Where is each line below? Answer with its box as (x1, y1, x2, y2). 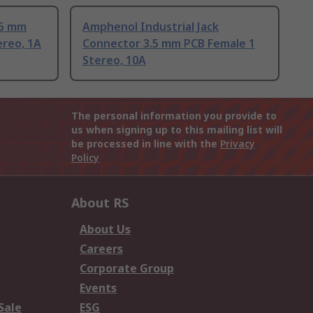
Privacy (220, 137, 255, 151)
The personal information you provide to (71, 109, 277, 123)
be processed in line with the (71, 137, 220, 151)
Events (80, 280, 117, 296)
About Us (80, 221, 131, 238)
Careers (80, 241, 123, 257)
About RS (71, 194, 129, 212)
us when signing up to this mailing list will (71, 123, 282, 137)
